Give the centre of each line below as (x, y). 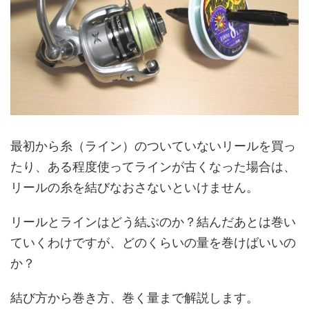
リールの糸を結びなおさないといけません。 (134, 188)
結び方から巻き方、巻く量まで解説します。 (134, 298)
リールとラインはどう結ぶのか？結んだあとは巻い (153, 222)
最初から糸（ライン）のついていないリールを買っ (153, 146)
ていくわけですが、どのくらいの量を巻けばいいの (153, 243)
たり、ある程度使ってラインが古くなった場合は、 (153, 167)
